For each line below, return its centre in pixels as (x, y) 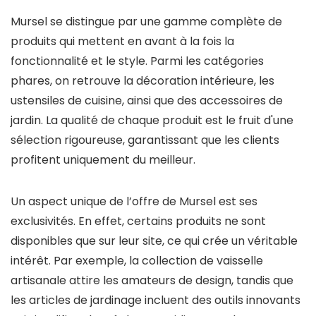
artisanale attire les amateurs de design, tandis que (152, 280)
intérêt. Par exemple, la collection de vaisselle (137, 261)
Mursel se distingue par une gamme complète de (146, 22)
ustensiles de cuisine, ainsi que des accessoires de (147, 101)
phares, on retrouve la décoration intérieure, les (142, 81)
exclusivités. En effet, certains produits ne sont (138, 221)
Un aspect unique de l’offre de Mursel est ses (134, 201)
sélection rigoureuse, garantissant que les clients (145, 140)
